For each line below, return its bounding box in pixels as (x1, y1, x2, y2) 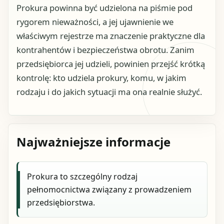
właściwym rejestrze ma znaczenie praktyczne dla (16, 29, 205, 41)
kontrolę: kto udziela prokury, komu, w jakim (16, 71, 186, 83)
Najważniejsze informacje (16, 133, 170, 150)
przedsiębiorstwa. (27, 197, 95, 208)
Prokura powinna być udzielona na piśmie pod (16, 1, 192, 13)
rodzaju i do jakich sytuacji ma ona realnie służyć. (16, 85, 202, 97)
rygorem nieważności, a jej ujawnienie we (16, 15, 173, 27)
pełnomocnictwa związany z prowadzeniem (27, 184, 192, 195)
